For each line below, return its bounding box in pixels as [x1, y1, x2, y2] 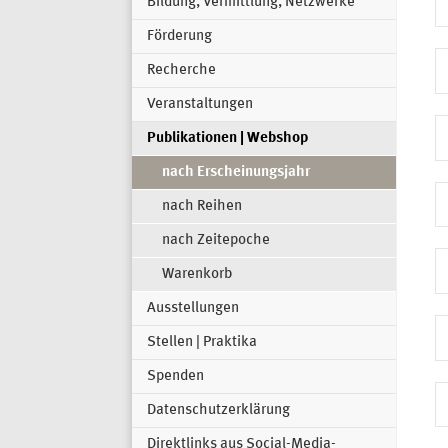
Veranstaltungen [147, 97, 253, 113]
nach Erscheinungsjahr [162, 165, 310, 181]
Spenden [147, 369, 204, 385]
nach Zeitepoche [162, 233, 270, 249]
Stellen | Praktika [147, 335, 257, 351]
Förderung [147, 29, 212, 45]
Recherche [147, 63, 216, 79]
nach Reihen [162, 199, 242, 215]
